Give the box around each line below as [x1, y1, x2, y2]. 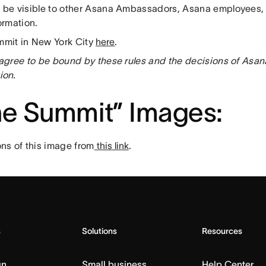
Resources [202, 226, 243, 236]
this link [94, 140, 129, 151]
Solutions [81, 226, 117, 236]
